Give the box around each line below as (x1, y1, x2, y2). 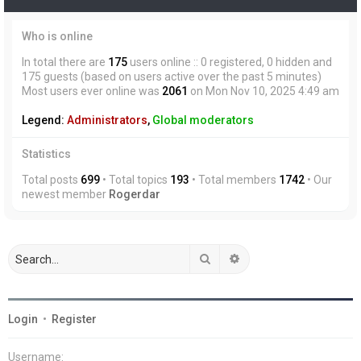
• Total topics (100, 173, 170, 186)
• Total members (189, 173, 279, 186)
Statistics (22, 147, 71, 160)
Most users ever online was (22, 85, 162, 98)
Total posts (22, 173, 81, 186)
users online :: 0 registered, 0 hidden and (127, 56, 332, 68)
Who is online (22, 30, 93, 43)
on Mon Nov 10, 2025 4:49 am (188, 85, 339, 98)
